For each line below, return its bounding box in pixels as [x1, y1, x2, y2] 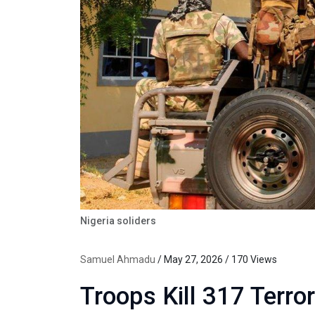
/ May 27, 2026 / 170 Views [155, 254, 277, 265]
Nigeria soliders [80, 215, 156, 226]
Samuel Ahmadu [80, 254, 155, 265]
